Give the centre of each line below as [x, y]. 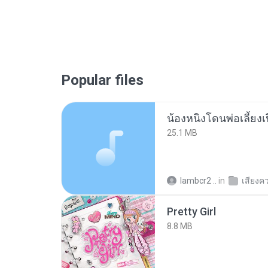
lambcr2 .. [198, 181]
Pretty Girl [191, 211]
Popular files [102, 80]
